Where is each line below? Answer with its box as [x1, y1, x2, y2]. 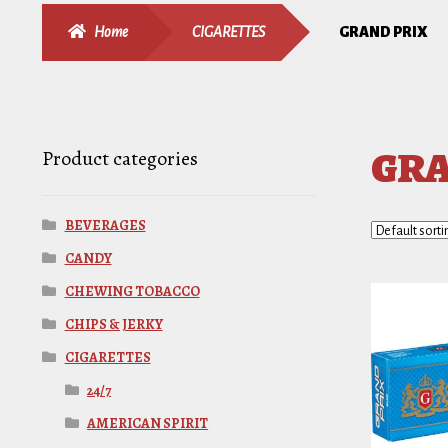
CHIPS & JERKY [64, 314, 163, 334]
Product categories [41, 144, 198, 172]
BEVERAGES [64, 215, 146, 235]
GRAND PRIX [339, 23, 429, 40]
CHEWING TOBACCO [64, 281, 200, 301]
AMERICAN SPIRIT [87, 413, 209, 433]
